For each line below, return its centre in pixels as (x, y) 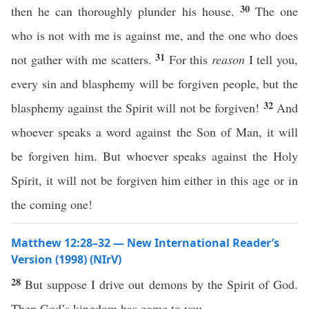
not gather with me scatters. (83, 59)
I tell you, (272, 59)
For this (190, 59)
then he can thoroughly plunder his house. (126, 11)
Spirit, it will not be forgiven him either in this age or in (154, 180)
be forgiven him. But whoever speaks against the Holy (154, 156)
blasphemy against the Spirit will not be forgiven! (137, 108)
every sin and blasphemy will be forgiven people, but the (154, 83)
